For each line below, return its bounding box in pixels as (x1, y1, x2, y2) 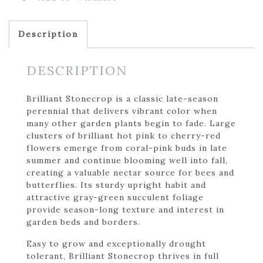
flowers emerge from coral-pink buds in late (26, 142, 227, 153)
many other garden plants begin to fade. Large (26, 117, 236, 129)
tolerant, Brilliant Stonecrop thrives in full (26, 250, 219, 261)
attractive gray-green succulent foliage (26, 191, 204, 203)
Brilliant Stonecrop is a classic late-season (26, 93, 218, 104)
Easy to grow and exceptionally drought (26, 238, 206, 249)
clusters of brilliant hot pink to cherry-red (26, 130, 221, 141)
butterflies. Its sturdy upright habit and (26, 179, 206, 190)
